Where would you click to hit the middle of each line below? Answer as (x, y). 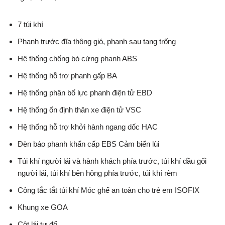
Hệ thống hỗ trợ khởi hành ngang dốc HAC (88, 127)
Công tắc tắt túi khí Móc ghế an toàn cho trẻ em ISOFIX (108, 190)
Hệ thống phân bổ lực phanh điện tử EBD (85, 92)
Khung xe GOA (43, 207)
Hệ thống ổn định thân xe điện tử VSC (79, 109)
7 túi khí (30, 24)
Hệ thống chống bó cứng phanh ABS (77, 58)
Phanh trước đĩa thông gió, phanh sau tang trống (97, 41)
